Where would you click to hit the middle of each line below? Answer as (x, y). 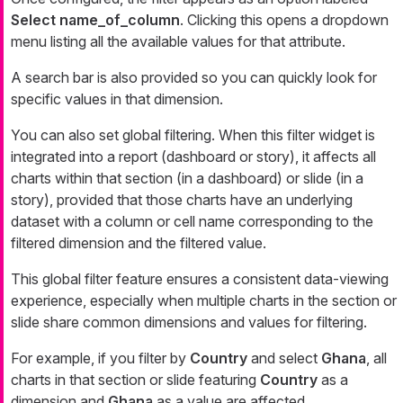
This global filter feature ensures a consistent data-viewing (200, 278)
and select (284, 358)
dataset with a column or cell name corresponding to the (192, 221)
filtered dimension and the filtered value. (139, 242)
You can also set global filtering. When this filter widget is (193, 134)
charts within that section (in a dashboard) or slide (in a (187, 178)
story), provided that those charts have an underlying (182, 199)
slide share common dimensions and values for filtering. (189, 322)
